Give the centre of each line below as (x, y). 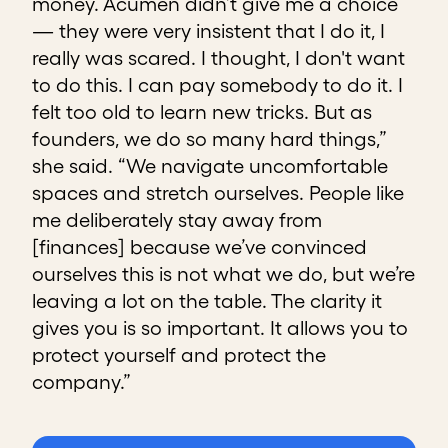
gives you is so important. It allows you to (220, 328)
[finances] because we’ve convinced (199, 247)
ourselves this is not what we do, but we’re (223, 274)
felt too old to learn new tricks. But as (202, 112)
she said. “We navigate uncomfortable (210, 166)
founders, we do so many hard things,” (209, 139)
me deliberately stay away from (177, 220)
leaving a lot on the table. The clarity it (207, 301)
